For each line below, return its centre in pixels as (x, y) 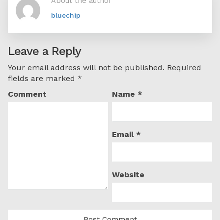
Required (183, 68)
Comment (27, 94)
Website (128, 175)
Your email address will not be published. (86, 68)
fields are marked (43, 79)
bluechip (66, 15)
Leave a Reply (44, 51)
